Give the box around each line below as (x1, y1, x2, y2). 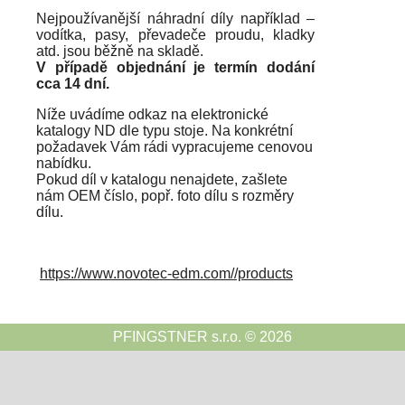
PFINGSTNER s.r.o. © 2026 (113, 329, 292, 344)
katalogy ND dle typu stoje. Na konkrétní (36, 123, 293, 138)
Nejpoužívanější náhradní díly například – (36, 11, 315, 26)
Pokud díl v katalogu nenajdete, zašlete (36, 172, 287, 187)
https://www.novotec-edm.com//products (40, 266, 293, 281)
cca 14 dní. (36, 76, 109, 91)
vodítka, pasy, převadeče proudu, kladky (36, 27, 315, 42)
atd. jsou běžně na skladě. (36, 43, 203, 59)
